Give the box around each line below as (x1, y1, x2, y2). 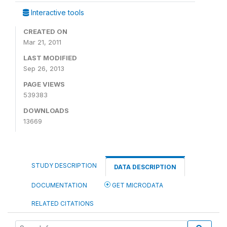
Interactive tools (29, 8, 84, 17)
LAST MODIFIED (23, 54, 77, 62)
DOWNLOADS (23, 106, 69, 115)
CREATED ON (23, 27, 67, 35)
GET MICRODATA (110, 181, 163, 189)
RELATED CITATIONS (31, 200, 94, 207)
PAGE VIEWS (23, 80, 65, 88)
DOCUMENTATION (31, 181, 87, 189)
